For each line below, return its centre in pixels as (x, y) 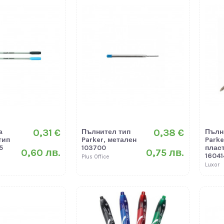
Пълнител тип (106, 132)
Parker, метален (109, 140)
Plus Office (95, 156)
